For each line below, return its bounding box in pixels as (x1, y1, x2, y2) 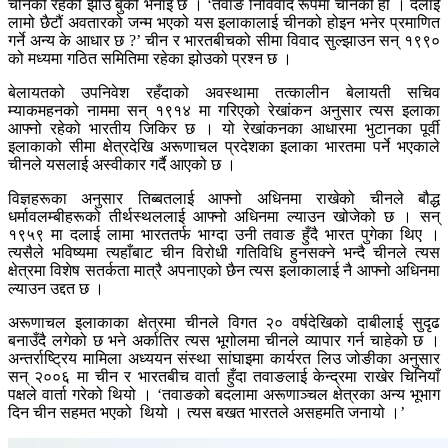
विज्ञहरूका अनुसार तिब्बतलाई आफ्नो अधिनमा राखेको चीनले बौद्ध (8, 190, 440, 208)
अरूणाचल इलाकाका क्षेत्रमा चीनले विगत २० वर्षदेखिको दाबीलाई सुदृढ (8, 314, 440, 332)
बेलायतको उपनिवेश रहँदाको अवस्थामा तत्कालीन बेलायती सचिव (8, 84, 440, 102)
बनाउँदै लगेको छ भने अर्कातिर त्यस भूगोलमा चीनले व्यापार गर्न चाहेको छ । (8, 332, 440, 350)
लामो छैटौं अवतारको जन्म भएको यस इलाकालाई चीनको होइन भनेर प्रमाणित (8, 14, 440, 32)
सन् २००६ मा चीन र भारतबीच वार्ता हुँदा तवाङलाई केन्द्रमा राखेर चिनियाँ (8, 368, 440, 386)
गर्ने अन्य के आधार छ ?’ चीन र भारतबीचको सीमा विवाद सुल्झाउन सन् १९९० (8, 32, 440, 50)
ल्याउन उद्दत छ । (8, 280, 104, 298)
